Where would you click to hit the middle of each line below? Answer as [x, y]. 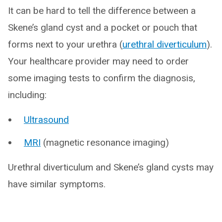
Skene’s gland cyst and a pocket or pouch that [103, 28]
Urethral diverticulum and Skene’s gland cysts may [111, 167]
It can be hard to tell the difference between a [102, 11]
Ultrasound [46, 120]
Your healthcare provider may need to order [98, 61]
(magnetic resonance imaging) [105, 142]
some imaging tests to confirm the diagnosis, [102, 78]
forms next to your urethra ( [65, 44]
